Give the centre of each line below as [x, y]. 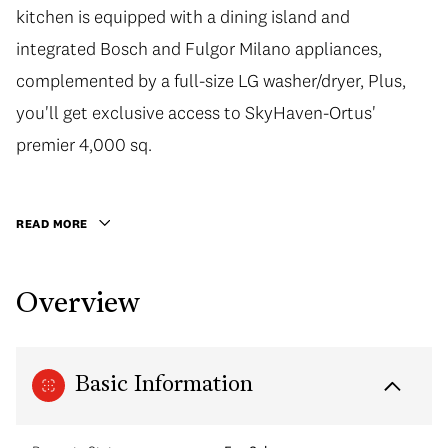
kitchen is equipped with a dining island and [183, 16]
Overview [78, 304]
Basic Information [164, 385]
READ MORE [52, 223]
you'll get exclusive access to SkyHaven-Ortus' [196, 112]
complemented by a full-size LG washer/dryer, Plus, [211, 80]
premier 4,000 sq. [84, 144]
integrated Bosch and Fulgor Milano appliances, [199, 48]
